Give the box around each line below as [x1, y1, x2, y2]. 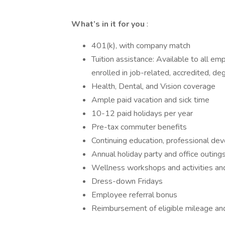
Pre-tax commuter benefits [91, 122, 187, 133]
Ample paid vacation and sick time [91, 94, 209, 105]
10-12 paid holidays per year [91, 108, 193, 119]
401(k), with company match [91, 40, 190, 51]
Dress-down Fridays [91, 176, 163, 187]
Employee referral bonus [91, 189, 177, 200]
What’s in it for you [71, 19, 147, 30]
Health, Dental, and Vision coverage [91, 81, 215, 92]
